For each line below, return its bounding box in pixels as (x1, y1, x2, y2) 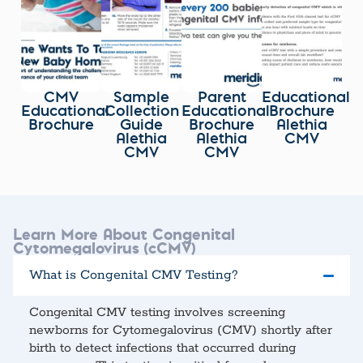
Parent (197, 92, 246, 106)
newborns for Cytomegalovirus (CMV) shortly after (29, 322, 332, 339)
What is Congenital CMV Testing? (29, 267, 238, 284)
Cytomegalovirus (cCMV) (13, 237, 195, 258)
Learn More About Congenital (13, 224, 235, 245)
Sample (113, 92, 169, 106)
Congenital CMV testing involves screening (29, 305, 285, 321)
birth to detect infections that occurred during (29, 340, 296, 357)
